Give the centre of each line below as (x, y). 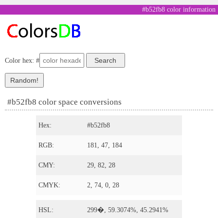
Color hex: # (22, 61)
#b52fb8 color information (179, 9)
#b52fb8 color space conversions (64, 102)
